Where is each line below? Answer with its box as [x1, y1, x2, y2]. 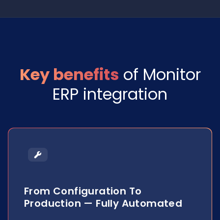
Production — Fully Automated [24, 196, 183, 210]
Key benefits [19, 63, 119, 85]
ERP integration [53, 83, 167, 105]
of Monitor [118, 63, 201, 85]
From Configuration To [24, 184, 142, 198]
